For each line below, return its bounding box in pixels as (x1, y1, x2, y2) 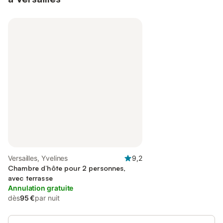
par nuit (35, 194, 60, 202)
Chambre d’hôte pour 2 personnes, (8, 164, 126, 172)
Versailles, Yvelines (8, 154, 68, 162)
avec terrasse (8, 174, 53, 182)
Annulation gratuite (8, 184, 74, 192)
